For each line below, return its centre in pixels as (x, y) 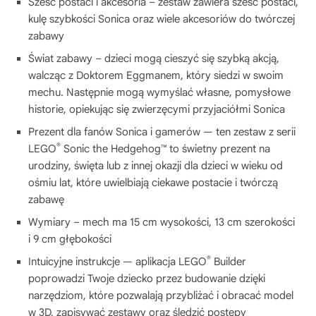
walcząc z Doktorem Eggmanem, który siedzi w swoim (156, 75)
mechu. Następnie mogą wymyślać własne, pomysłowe (159, 92)
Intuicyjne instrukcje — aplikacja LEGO (117, 261)
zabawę (46, 199)
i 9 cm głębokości (70, 239)
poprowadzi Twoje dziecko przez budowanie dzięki (147, 278)
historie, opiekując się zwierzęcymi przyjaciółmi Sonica (157, 109)
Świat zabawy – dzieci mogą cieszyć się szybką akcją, (154, 58)
